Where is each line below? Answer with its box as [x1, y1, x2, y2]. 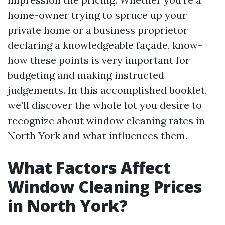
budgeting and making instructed [8, 69, 164, 81]
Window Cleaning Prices [8, 176, 202, 197]
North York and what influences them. [8, 129, 187, 142]
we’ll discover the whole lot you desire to [8, 99, 202, 111]
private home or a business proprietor [8, 24, 188, 36]
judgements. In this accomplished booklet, [8, 84, 207, 96]
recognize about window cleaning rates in [8, 114, 205, 127]
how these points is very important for [8, 54, 190, 66]
